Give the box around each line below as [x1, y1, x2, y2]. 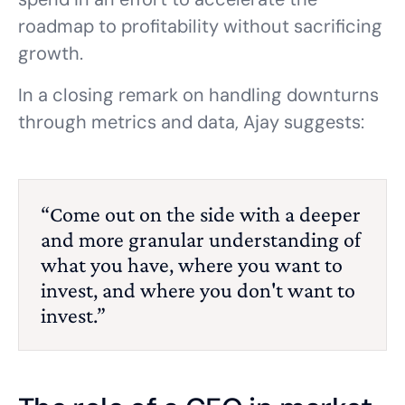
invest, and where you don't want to [41, 278, 355, 302]
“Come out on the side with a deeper [41, 202, 361, 226]
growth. [18, 42, 83, 65]
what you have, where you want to [41, 252, 343, 277]
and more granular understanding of [41, 227, 361, 251]
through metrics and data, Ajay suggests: [18, 110, 364, 134]
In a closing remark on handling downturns [18, 83, 379, 107]
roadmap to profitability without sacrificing [18, 14, 382, 38]
